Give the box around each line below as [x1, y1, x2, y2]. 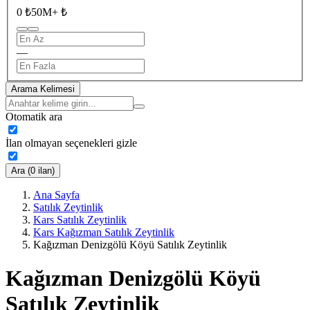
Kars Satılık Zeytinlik [33, 213, 127, 226]
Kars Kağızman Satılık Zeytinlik [33, 226, 174, 238]
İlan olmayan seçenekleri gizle [6, 136, 137, 149]
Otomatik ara [6, 110, 62, 122]
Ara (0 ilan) [11, 165, 55, 176]
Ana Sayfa [33, 188, 80, 201]
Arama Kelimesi [11, 83, 75, 94]
